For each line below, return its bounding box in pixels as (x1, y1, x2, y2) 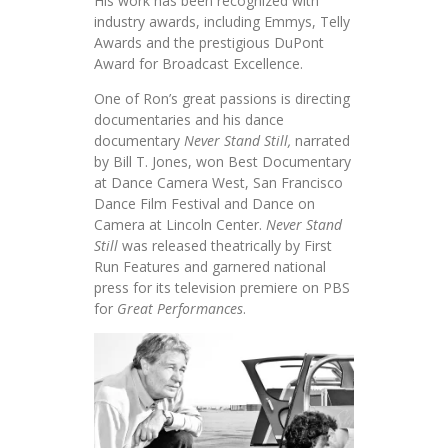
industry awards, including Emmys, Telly (94, 12, 350, 32)
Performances (157, 299, 243, 319)
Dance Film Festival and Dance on (94, 194, 315, 214)
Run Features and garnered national (94, 257, 326, 277)
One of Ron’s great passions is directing (94, 89, 350, 109)
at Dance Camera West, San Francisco (94, 173, 343, 193)
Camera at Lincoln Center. (94, 215, 266, 235)
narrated (295, 131, 350, 151)
